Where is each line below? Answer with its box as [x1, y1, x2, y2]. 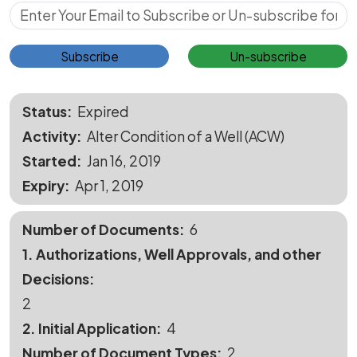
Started [22, 151, 76, 170]
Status [22, 102, 67, 120]
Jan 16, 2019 [87, 151, 161, 170]
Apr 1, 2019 [75, 176, 143, 194]
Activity [22, 127, 76, 145]
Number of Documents [22, 220, 179, 238]
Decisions [22, 269, 89, 288]
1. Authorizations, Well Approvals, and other [22, 245, 321, 263]
